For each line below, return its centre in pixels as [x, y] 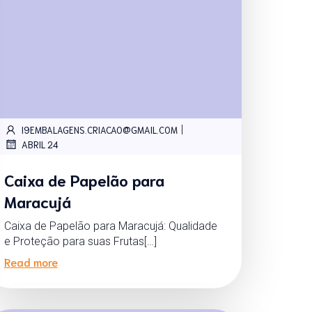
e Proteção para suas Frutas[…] [80, 242]
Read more [31, 262]
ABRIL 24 [40, 144]
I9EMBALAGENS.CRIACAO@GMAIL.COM [99, 130]
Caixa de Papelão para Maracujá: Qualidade [110, 226]
